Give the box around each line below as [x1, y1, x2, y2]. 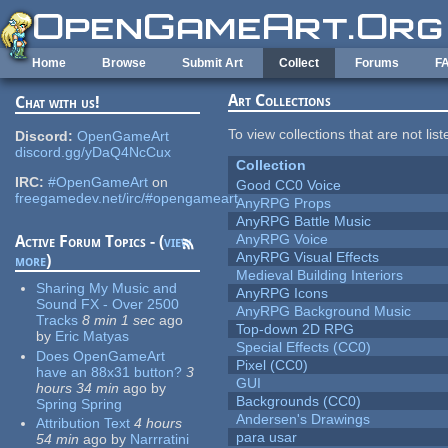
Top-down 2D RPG [236, 321, 355, 338]
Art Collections [228, 91, 332, 111]
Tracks [36, 312, 79, 329]
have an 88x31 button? [36, 363, 183, 380]
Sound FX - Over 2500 [36, 296, 180, 313]
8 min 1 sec [82, 312, 156, 329]
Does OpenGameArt [36, 347, 166, 364]
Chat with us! [15, 93, 101, 113]
